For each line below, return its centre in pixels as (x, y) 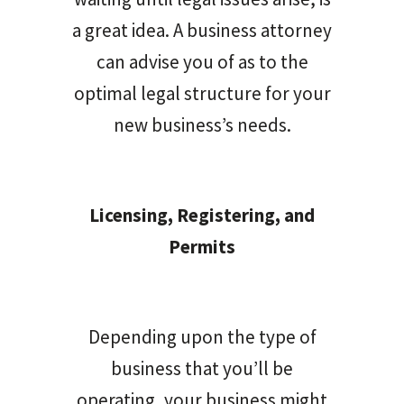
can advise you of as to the (202, 61)
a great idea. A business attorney (202, 30)
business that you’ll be (202, 368)
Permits (202, 246)
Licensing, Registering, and (202, 215)
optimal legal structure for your (202, 93)
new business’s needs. (202, 124)
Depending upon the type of (202, 336)
